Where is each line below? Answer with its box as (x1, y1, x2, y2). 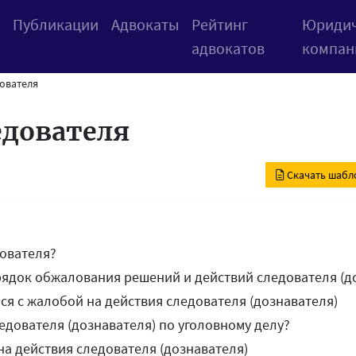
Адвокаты (110, 14, 179, 34)
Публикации (12, 14, 99, 34)
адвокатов (191, 38, 265, 58)
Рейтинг (191, 14, 248, 34)
